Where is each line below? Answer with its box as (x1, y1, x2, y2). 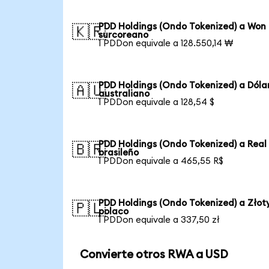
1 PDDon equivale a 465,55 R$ (98, 156, 224, 166)
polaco (98, 207, 129, 216)
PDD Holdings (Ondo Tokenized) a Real (98, 139, 267, 149)
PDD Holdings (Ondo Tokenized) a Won (98, 22, 267, 31)
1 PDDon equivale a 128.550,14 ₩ (98, 38, 234, 48)
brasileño (98, 148, 139, 157)
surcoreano (98, 30, 149, 40)
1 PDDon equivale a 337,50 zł (98, 215, 220, 225)
